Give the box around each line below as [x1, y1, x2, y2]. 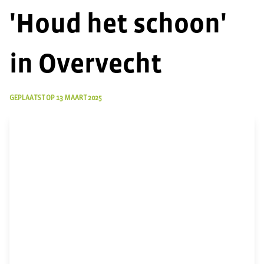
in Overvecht [9, 49, 162, 78]
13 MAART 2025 [56, 94, 102, 102]
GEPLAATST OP [9, 94, 55, 102]
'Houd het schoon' [9, 9, 227, 38]
